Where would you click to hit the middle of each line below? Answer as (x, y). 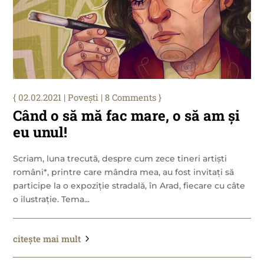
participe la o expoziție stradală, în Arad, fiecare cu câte (129, 186)
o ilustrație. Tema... (52, 199)
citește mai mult (47, 239)
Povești (83, 98)
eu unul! (40, 132)
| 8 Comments (128, 98)
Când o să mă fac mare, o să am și (127, 116)
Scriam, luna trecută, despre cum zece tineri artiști (120, 159)
